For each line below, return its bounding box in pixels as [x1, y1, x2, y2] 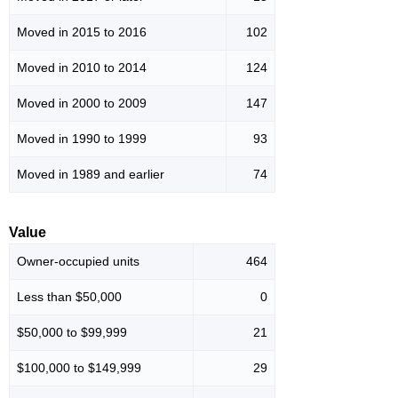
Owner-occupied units [17, 254, 139, 269]
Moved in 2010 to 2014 [17, 60, 147, 76]
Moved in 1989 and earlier [17, 167, 164, 182]
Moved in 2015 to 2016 [17, 25, 147, 40]
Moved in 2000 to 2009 [17, 96, 147, 111]
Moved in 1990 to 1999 [17, 131, 147, 147]
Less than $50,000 [17, 290, 122, 305]
